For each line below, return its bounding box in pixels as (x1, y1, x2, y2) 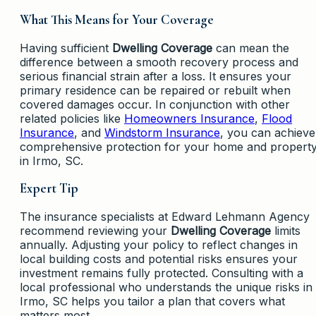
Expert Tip (20, 181, 78, 197)
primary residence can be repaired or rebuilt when (20, 83, 291, 97)
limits (271, 224, 300, 238)
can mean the (212, 40, 289, 55)
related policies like (20, 111, 124, 126)
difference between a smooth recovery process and (20, 54, 298, 69)
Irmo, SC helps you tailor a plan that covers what (20, 294, 285, 309)
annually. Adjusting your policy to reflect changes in (20, 238, 298, 253)
